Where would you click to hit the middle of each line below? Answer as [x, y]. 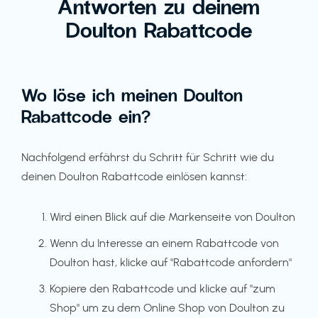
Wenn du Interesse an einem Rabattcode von [164, 243]
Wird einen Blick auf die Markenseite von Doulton [172, 217]
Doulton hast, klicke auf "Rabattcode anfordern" [171, 262]
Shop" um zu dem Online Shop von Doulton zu [167, 308]
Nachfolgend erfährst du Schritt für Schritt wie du [148, 157]
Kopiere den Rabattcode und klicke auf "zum [163, 289]
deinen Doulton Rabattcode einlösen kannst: [134, 176]
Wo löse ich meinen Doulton [132, 94]
